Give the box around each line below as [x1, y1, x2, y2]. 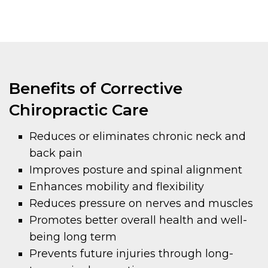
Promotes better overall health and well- [29, 214, 248, 227]
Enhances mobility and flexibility [29, 180, 205, 194]
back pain [29, 147, 83, 160]
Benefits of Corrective [9, 79, 182, 99]
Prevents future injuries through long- [29, 247, 234, 261]
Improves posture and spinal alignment [29, 163, 243, 177]
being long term [29, 230, 117, 244]
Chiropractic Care [9, 100, 148, 120]
